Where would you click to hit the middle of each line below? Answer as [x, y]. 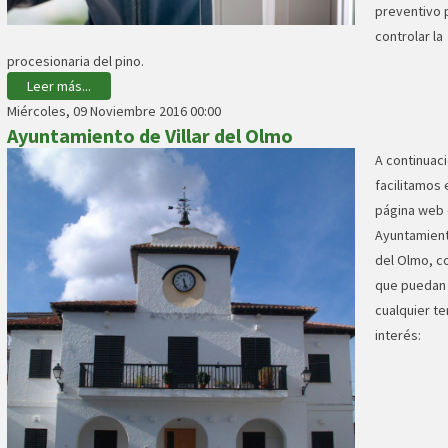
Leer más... [59, 86]
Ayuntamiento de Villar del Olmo [150, 136]
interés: [398, 335]
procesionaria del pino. [75, 61]
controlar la [409, 36]
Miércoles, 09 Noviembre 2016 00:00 [114, 111]
